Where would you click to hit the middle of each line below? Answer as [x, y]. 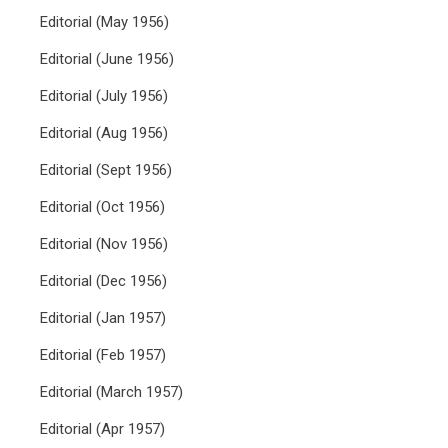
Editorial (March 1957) [111, 392]
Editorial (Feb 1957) [103, 355]
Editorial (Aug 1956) [104, 133]
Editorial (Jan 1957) [103, 318]
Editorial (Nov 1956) [104, 244]
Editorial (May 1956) [104, 22]
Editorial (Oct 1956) [102, 207]
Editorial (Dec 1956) [103, 281]
